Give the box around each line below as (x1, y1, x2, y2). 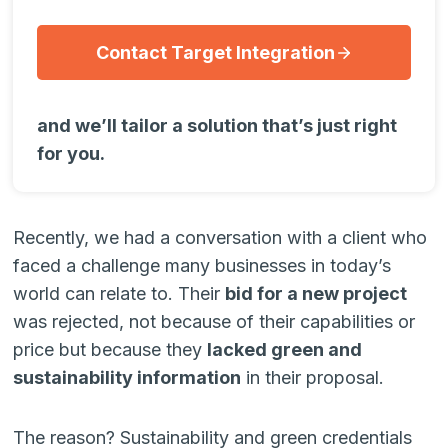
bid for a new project (225, 283, 408, 304)
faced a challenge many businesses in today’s (13, 255, 392, 276)
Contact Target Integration (95, 42, 335, 63)
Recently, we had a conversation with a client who (13, 227, 428, 248)
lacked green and (207, 339, 363, 360)
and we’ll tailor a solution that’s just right (37, 115, 398, 136)
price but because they (13, 339, 208, 360)
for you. (37, 143, 106, 164)
